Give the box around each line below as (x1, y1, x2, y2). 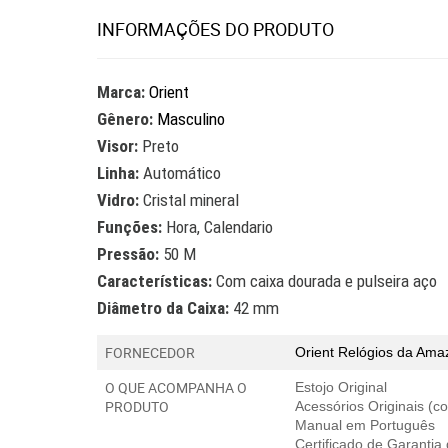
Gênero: (97, 109, 153, 129)
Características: (97, 271, 212, 291)
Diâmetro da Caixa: (97, 298, 229, 318)
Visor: (97, 136, 138, 156)
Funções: (97, 217, 162, 237)
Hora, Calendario (162, 217, 273, 237)
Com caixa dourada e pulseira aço (212, 271, 437, 291)
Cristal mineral (139, 190, 239, 210)
